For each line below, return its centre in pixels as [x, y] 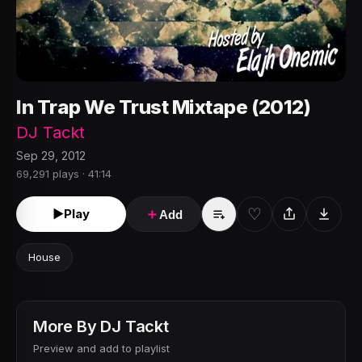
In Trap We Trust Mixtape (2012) [164, 107]
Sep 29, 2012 [51, 156]
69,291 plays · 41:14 [64, 174]
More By [65, 326]
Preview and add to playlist [101, 348]
